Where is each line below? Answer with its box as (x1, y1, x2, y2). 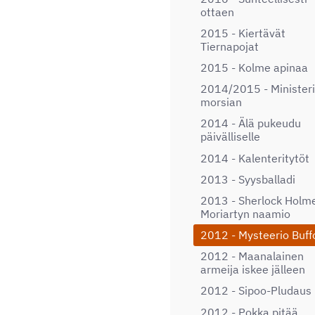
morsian (200, 95, 242, 110)
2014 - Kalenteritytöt (200, 150, 309, 165)
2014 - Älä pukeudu (200, 116, 301, 131)
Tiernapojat (200, 39, 259, 53)
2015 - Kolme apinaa (200, 60, 308, 75)
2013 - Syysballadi (200, 172, 295, 186)
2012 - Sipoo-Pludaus (200, 283, 311, 298)
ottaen (200, 4, 234, 19)
